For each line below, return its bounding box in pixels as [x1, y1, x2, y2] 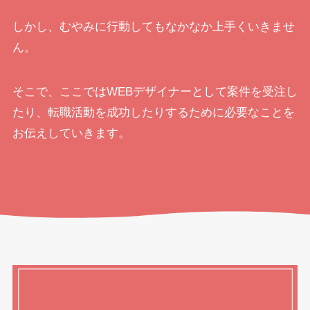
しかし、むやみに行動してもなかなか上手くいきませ [12, 20, 295, 34]
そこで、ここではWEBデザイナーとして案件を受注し [12, 85, 298, 99]
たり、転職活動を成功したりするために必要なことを [12, 106, 295, 120]
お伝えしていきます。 [12, 127, 130, 140]
